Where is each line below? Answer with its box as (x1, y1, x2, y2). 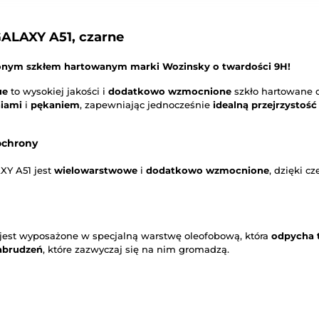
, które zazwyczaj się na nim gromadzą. (43, 244, 229, 256)
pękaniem (31, 99, 80, 111)
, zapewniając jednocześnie (80, 99, 213, 111)
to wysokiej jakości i (8, 85, 108, 98)
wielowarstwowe (54, 164, 137, 177)
